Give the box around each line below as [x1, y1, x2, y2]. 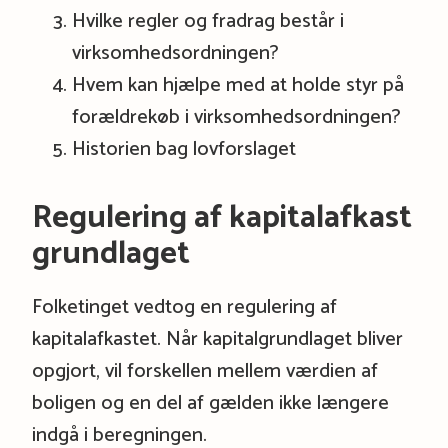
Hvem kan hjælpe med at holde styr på [71, 68, 404, 102]
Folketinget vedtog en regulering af [31, 290, 337, 324]
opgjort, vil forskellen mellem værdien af [31, 354, 378, 388]
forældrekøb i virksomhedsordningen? [71, 100, 401, 134]
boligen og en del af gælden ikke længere [31, 386, 389, 420]
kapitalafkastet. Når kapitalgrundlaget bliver [31, 322, 403, 356]
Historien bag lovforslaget [71, 132, 296, 166]
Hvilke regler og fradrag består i [71, 4, 344, 38]
